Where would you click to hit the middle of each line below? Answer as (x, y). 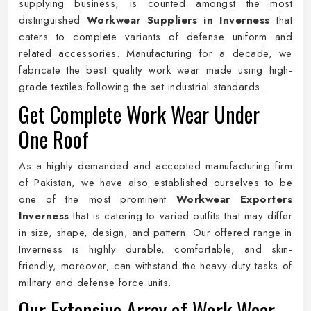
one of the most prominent (98, 199)
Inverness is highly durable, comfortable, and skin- (155, 249)
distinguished (53, 20)
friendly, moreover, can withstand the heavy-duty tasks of (155, 266)
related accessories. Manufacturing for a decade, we (155, 53)
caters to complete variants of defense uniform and (155, 37)
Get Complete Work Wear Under (139, 114)
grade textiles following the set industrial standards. (143, 87)
